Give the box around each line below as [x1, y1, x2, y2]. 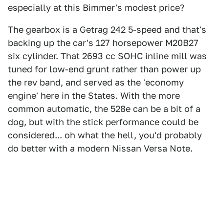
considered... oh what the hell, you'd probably [8, 130, 202, 140]
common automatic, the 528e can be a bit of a [8, 104, 200, 114]
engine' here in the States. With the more [8, 90, 180, 101]
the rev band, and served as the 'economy [8, 77, 184, 88]
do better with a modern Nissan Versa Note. [8, 143, 193, 153]
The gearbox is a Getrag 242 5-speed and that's [8, 24, 206, 35]
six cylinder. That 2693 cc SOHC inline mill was [8, 51, 207, 61]
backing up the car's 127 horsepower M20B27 [8, 38, 198, 48]
